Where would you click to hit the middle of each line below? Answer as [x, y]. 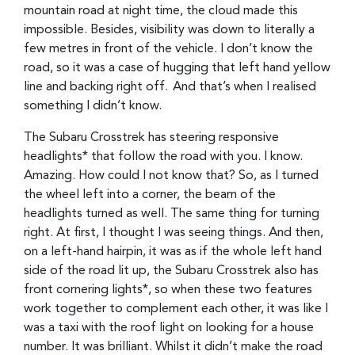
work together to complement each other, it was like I [176, 309]
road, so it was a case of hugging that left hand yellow [177, 68]
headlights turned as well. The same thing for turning [172, 214]
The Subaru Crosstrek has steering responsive [151, 137]
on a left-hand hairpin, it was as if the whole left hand [173, 252]
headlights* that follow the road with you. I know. [163, 157]
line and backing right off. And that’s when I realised [170, 87]
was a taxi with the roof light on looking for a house [169, 328]
